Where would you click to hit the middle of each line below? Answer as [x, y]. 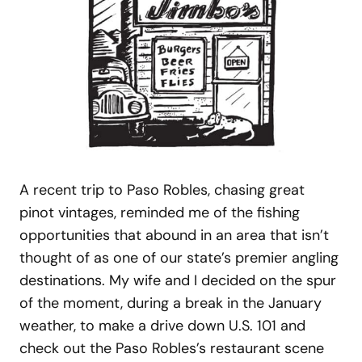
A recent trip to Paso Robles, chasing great [162, 189]
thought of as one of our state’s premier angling [179, 257]
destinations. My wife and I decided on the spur [178, 280]
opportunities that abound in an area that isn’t [174, 235]
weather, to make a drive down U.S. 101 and [162, 325]
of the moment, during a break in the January [170, 303]
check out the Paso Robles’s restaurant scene [172, 348]
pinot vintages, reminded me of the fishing [160, 212]
